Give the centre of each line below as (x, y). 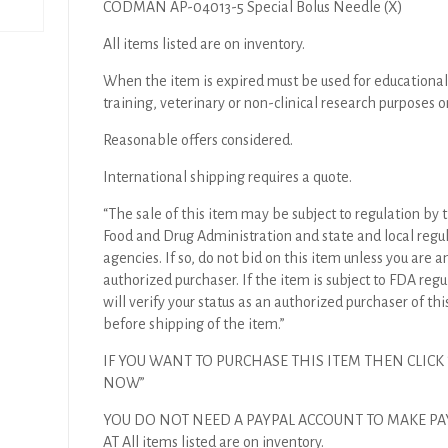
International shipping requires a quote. (228, 177)
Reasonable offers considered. (198, 140)
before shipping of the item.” (194, 324)
